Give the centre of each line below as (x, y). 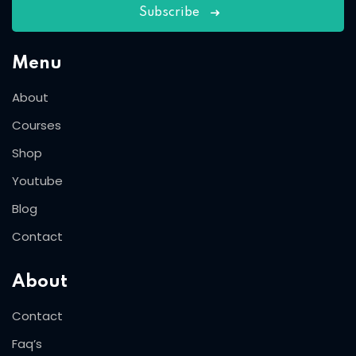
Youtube (37, 181)
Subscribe (169, 13)
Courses (37, 126)
